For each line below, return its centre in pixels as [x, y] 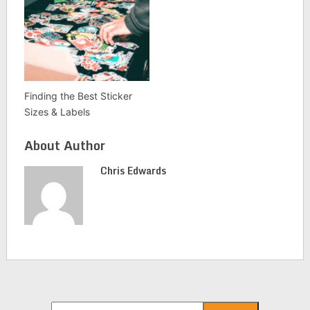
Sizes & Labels [57, 112]
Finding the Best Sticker [78, 96]
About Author [64, 146]
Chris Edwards [133, 171]
